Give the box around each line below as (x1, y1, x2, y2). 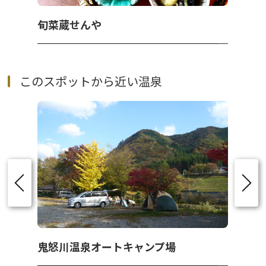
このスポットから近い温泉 (20, 72, 163, 90)
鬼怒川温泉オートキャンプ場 (37, 239, 176, 255)
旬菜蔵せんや (37, 17, 102, 33)
